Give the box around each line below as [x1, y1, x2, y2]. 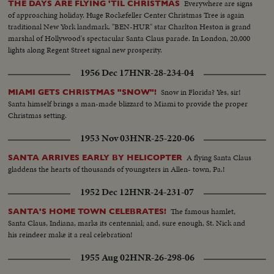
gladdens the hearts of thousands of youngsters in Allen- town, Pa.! [8, 163, 226, 176]
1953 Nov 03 [80, 131, 130, 146]
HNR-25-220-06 [129, 131, 194, 146]
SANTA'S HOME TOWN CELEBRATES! [8, 207, 167, 217]
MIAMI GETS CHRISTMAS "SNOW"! [8, 87, 157, 97]
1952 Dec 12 [80, 185, 129, 199]
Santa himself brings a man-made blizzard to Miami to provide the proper [8, 98, 248, 110]
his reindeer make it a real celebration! [8, 229, 133, 241]
